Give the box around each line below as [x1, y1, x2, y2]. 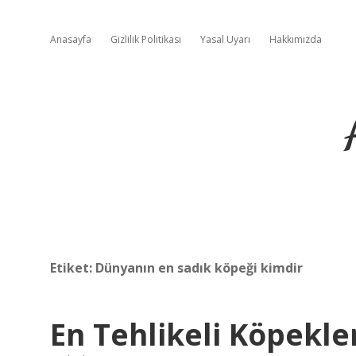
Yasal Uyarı [200, 33, 250, 46]
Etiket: [50, 259, 95, 277]
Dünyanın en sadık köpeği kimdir [95, 259, 303, 277]
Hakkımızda [269, 33, 322, 46]
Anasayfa [50, 33, 91, 46]
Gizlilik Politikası [110, 33, 181, 46]
